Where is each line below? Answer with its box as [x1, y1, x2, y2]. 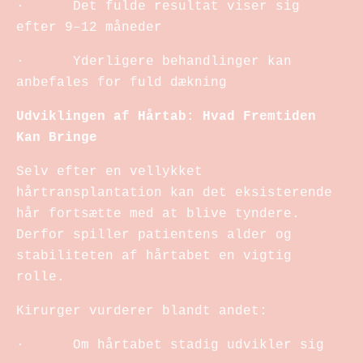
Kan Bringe [16, 130, 97, 145]
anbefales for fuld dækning [16, 75, 227, 90]
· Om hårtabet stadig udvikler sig [16, 337, 324, 352]
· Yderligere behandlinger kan [16, 53, 292, 69]
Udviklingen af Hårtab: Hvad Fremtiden [16, 109, 316, 124]
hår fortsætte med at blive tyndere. [16, 206, 300, 221]
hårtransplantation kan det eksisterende [16, 185, 332, 200]
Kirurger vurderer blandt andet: [16, 303, 267, 318]
